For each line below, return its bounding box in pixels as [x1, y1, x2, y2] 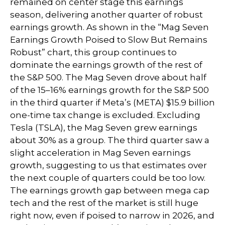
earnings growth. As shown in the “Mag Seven [10, 22, 209, 32]
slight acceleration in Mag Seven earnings [10, 147, 191, 158]
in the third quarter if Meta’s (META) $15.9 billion [10, 97, 215, 107]
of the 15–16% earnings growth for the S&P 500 [10, 84, 209, 95]
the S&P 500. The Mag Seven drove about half [10, 72, 206, 82]
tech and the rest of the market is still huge [10, 197, 198, 208]
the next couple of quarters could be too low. [10, 172, 205, 183]
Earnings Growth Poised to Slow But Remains [10, 34, 207, 45]
